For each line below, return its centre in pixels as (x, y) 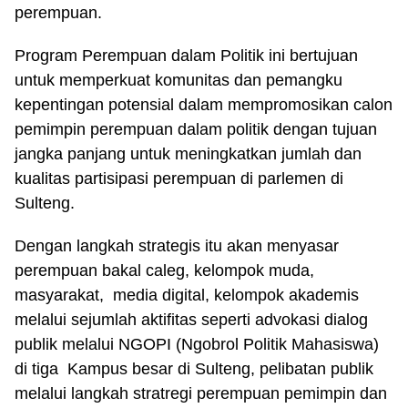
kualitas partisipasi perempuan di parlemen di (179, 178)
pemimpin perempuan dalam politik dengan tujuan (196, 129)
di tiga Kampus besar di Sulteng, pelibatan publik (194, 369)
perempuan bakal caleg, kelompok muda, (164, 270)
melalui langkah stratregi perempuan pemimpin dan (201, 393)
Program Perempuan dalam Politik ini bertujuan (186, 56)
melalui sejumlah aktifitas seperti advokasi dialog (191, 320)
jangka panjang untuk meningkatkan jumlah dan (188, 154)
